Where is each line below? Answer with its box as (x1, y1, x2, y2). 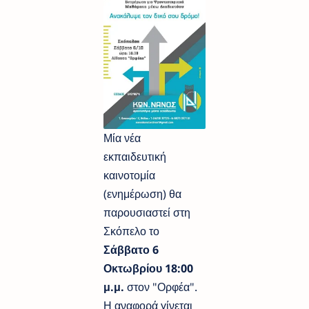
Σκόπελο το (103, 223, 159, 239)
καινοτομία (103, 167, 155, 183)
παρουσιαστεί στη (103, 204, 190, 220)
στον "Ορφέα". (124, 279, 197, 295)
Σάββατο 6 (103, 241, 159, 257)
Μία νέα (103, 130, 141, 146)
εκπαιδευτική (103, 148, 166, 164)
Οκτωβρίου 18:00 (103, 260, 193, 276)
